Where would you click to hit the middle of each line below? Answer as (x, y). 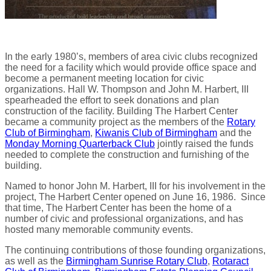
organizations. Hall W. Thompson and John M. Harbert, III (127, 89)
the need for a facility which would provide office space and (131, 67)
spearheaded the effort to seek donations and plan (112, 100)
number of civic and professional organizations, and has (124, 218)
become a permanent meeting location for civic (104, 78)
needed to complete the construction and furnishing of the (127, 154)
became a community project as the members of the (116, 122)
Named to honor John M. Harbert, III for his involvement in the (135, 186)
